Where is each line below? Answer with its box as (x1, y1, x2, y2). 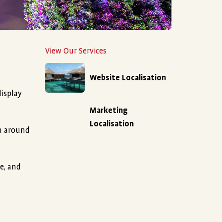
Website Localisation (90, 73, 166, 82)
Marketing (90, 106, 128, 115)
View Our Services (45, 47, 107, 56)
